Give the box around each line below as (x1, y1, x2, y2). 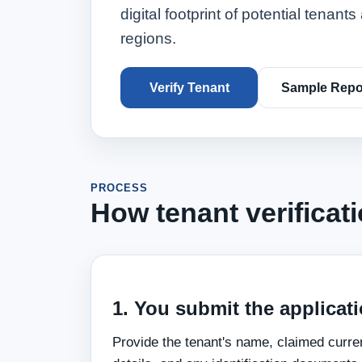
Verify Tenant (149, 81, 229, 95)
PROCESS (90, 182, 149, 194)
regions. (120, 30, 176, 47)
